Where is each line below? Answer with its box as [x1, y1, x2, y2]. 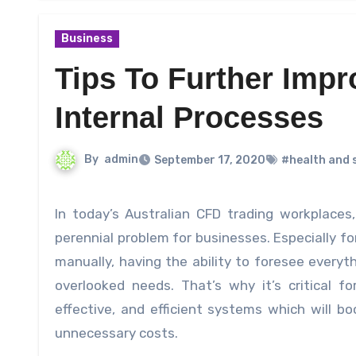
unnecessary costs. [55, 325, 178, 342]
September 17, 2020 [154, 153, 265, 168]
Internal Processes [55, 101, 323, 135]
